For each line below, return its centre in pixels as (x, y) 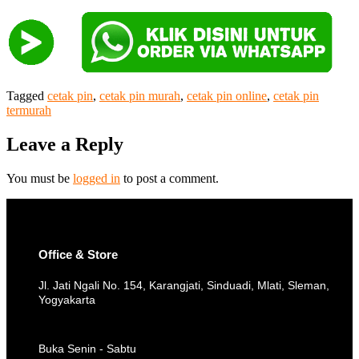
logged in (97, 179)
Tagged (27, 96)
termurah (29, 111)
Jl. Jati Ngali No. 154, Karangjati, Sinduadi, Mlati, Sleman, (184, 286)
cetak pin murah (140, 96)
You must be (40, 179)
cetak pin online (227, 96)
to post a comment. (169, 179)
